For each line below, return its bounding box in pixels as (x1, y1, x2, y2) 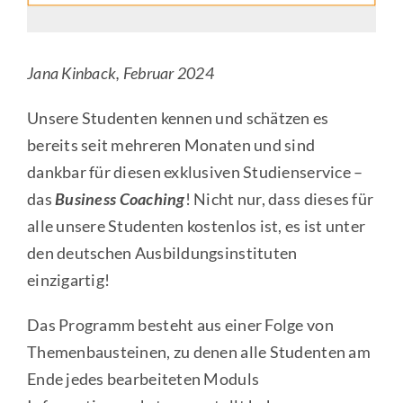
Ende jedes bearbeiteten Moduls (26, 368, 260, 389)
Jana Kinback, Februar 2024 (26, 62, 215, 83)
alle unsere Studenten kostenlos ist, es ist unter (26, 215, 366, 236)
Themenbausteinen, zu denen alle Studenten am (26, 341, 371, 362)
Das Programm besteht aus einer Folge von (26, 314, 334, 335)
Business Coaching (55, 188, 185, 209)
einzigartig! (26, 269, 111, 290)
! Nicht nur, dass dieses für (184, 188, 374, 209)
